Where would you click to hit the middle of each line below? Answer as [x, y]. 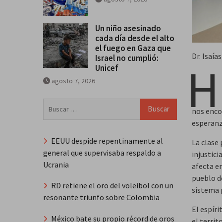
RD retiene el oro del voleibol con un [112, 186]
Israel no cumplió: [127, 58]
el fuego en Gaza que [133, 48]
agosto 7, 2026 [73, 81]
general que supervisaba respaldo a [102, 152]
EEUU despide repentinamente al [107, 140]
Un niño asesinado [128, 28]
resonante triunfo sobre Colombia [101, 197]
